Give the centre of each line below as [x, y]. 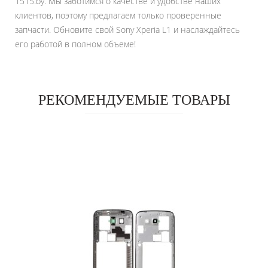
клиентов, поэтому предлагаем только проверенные [118, 15]
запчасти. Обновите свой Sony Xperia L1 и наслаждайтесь [127, 30]
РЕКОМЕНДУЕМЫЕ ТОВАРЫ [134, 100]
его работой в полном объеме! [75, 44]
